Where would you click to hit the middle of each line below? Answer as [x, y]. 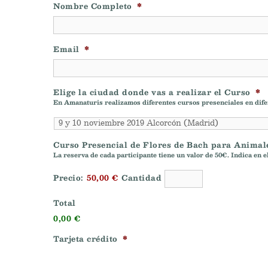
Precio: [68, 177]
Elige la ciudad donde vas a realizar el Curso [152, 92]
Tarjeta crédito [86, 238]
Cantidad [141, 177]
